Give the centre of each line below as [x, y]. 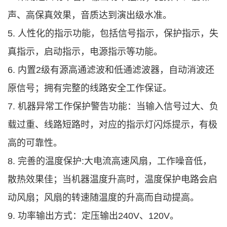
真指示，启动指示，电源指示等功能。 [85, 52]
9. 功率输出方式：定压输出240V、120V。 [93, 216]
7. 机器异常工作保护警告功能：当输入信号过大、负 [113, 107]
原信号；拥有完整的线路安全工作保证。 [90, 88]
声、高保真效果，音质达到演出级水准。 [90, 15]
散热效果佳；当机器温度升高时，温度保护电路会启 [112, 180]
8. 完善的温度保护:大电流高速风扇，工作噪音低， [110, 161]
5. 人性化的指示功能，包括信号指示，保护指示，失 [113, 34]
